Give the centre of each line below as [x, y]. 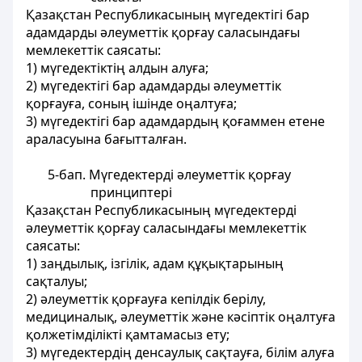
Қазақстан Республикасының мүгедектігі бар [168, 15]
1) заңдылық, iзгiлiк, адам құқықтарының [155, 263]
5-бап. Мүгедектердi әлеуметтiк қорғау [169, 175]
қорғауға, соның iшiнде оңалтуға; [131, 103]
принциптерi [131, 192]
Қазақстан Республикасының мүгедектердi [161, 210]
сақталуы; [57, 281]
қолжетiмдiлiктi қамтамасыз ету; [128, 335]
